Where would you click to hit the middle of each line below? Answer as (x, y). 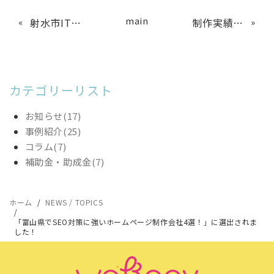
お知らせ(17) (53, 116)
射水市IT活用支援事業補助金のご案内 (76, 23)
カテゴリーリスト (61, 91)
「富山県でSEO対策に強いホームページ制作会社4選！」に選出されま (136, 222)
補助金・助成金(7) (65, 162)
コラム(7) (46, 147)
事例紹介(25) (53, 131)
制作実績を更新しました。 (238, 23)
